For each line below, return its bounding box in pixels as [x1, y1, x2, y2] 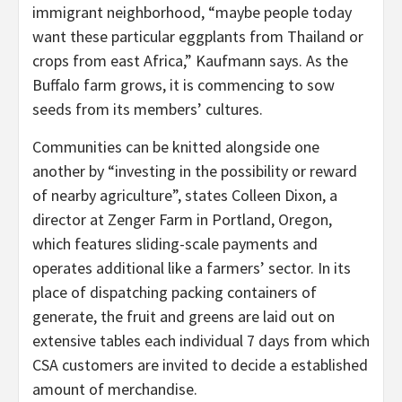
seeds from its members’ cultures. [32, 98, 263, 119]
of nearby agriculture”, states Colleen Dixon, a [32, 184, 337, 205]
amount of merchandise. [32, 378, 197, 399]
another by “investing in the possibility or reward [32, 160, 357, 181]
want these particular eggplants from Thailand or [32, 25, 363, 47]
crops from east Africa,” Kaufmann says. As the [32, 49, 348, 71]
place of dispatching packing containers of [32, 281, 317, 302]
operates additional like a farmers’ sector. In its [32, 257, 351, 278]
